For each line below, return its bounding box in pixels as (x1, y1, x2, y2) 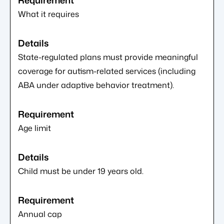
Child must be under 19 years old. (18, 165, 143, 176)
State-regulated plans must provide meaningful (18, 51, 198, 62)
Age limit (18, 122, 51, 133)
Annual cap (18, 208, 62, 219)
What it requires (18, 8, 79, 19)
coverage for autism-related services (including (18, 65, 195, 76)
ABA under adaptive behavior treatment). (18, 79, 174, 90)
